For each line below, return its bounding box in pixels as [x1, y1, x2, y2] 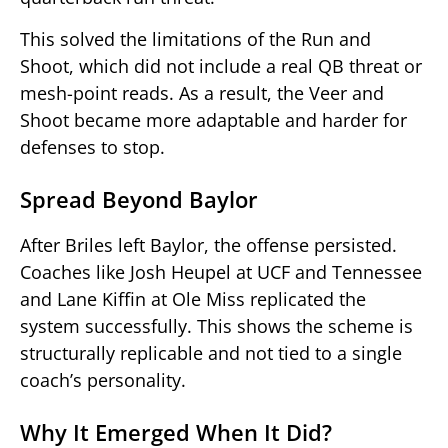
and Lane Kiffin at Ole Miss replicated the [20, 286, 366, 311]
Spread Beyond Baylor [20, 183, 258, 214]
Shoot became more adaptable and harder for [20, 107, 407, 132]
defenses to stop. [20, 134, 165, 159]
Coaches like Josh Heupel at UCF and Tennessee [20, 259, 422, 284]
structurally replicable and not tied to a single [20, 340, 402, 365]
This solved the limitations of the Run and [20, 26, 371, 51]
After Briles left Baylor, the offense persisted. [20, 232, 397, 257]
